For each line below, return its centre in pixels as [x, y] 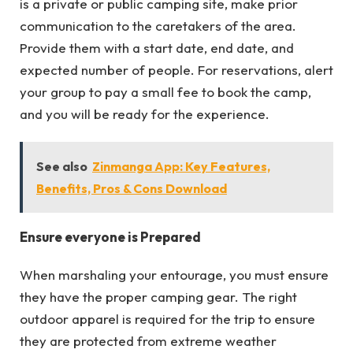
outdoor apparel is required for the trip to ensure [167, 319]
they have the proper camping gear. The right [158, 297]
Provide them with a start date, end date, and [157, 48]
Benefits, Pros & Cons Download [132, 188]
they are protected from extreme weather [148, 341]
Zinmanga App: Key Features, [181, 166]
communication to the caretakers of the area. [158, 26]
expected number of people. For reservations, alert [176, 70]
